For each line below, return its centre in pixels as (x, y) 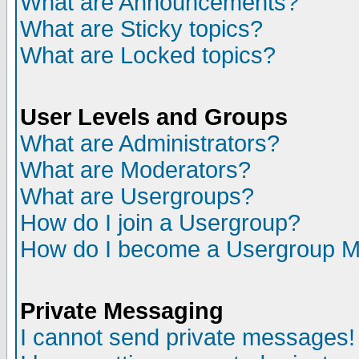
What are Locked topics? (148, 55)
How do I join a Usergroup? (160, 223)
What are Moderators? (135, 170)
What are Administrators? (150, 143)
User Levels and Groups (154, 117)
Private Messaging (122, 311)
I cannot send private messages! (188, 337)
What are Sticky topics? (141, 29)
